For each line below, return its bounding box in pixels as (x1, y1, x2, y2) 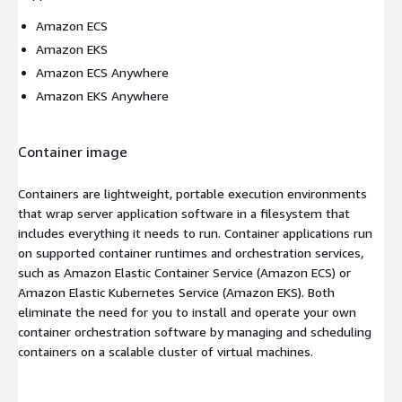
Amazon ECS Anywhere (36, 65, 169, 81)
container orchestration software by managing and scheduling (18, 324, 371, 340)
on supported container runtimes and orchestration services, (18, 245, 363, 261)
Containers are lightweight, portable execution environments (18, 186, 367, 202)
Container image (18, 142, 127, 161)
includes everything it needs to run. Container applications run (18, 225, 372, 241)
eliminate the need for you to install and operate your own (18, 304, 356, 320)
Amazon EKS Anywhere (36, 88, 169, 104)
